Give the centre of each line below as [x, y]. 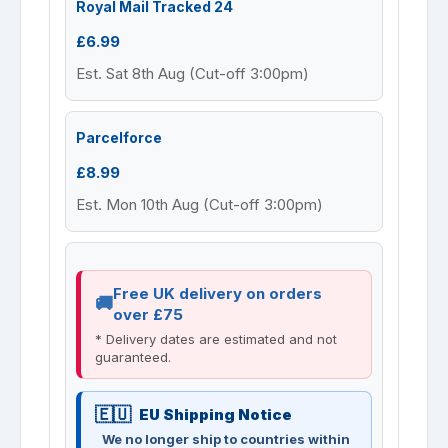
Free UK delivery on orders [217, 293]
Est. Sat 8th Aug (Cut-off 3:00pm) [192, 73]
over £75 [148, 314]
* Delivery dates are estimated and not [216, 338]
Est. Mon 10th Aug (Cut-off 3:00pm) [199, 204]
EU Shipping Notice [215, 414]
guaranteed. [133, 356]
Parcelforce [119, 137]
